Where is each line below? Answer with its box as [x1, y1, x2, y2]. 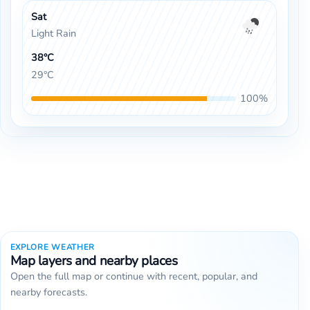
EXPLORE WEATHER [10, 241, 95, 253]
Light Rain [30, 26, 76, 41]
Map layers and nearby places [10, 252, 178, 271]
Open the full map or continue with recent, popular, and [10, 269, 257, 284]
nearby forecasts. [10, 285, 87, 300]
